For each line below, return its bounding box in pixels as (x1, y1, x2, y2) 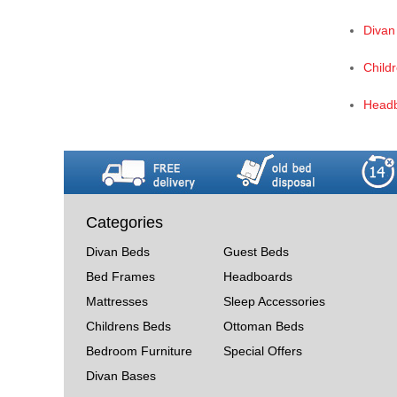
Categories (86, 213, 163, 231)
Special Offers (223, 343, 303, 358)
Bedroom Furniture (86, 343, 192, 358)
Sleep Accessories (223, 293, 326, 308)
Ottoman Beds (223, 318, 305, 333)
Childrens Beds (86, 318, 171, 333)
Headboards (223, 269, 293, 284)
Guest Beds (223, 244, 290, 259)
